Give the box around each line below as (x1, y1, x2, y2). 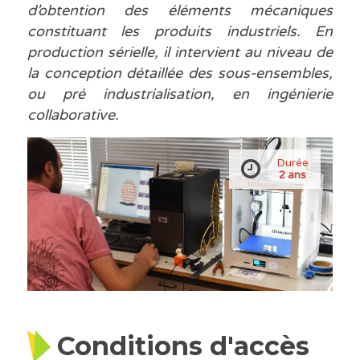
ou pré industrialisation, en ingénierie (27, 85, 333, 104)
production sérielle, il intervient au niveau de (27, 43, 333, 62)
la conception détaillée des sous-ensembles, (27, 64, 333, 83)
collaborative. (27, 106, 119, 125)
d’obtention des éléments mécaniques (27, 2, 333, 20)
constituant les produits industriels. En (27, 22, 333, 41)
